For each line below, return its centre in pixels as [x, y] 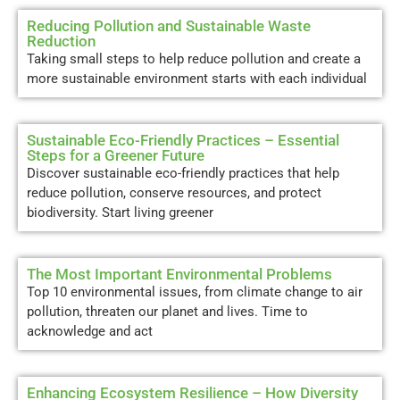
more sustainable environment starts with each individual [197, 78]
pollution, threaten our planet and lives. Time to [167, 311]
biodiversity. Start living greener [120, 212]
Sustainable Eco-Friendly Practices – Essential [183, 140]
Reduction [61, 41]
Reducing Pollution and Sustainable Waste [169, 25]
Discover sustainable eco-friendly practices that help [183, 173]
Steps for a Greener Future [116, 155]
